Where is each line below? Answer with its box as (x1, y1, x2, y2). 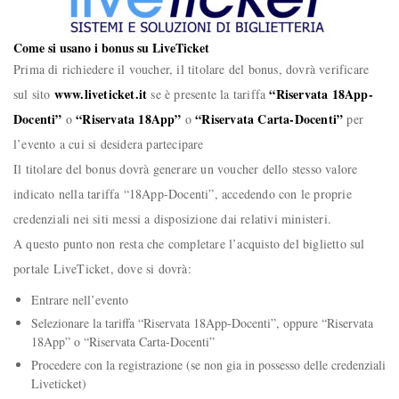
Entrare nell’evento (31, 291, 128, 309)
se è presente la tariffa (147, 85, 270, 103)
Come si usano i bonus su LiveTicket (13, 38, 209, 58)
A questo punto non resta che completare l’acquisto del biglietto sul (13, 235, 365, 253)
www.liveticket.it (53, 85, 148, 104)
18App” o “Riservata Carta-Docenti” (31, 333, 215, 351)
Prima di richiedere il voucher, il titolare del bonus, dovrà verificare (13, 61, 370, 78)
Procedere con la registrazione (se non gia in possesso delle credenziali (31, 356, 386, 374)
